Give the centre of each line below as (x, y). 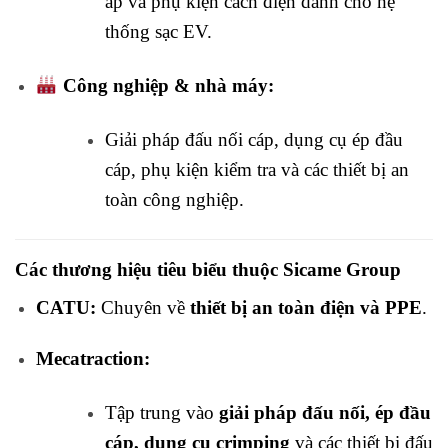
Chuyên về (142, 308)
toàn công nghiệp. (174, 200)
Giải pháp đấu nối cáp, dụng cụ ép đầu (253, 140)
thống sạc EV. (158, 32)
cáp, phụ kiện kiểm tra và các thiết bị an (256, 170)
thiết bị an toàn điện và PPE (305, 308)
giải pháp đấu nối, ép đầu (324, 413)
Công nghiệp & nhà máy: (168, 86)
